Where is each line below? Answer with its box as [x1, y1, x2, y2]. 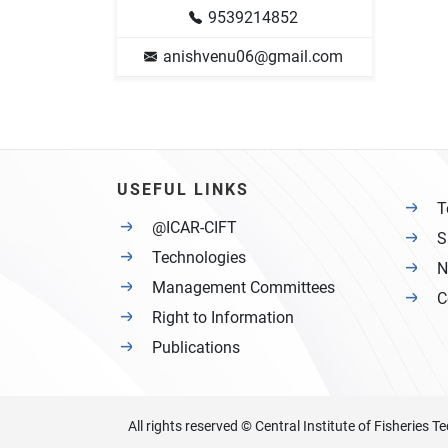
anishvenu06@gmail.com [163, 46, 343, 66]
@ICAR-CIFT [152, 217, 237, 237]
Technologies [152, 247, 246, 267]
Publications [152, 337, 240, 357]
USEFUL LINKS [117, 179, 249, 199]
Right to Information [152, 307, 294, 327]
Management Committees [152, 277, 335, 297]
